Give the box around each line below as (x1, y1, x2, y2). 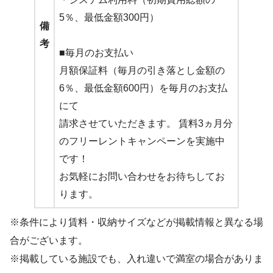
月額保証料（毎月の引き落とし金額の (59, 65, 225, 76)
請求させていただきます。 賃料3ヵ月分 (59, 118, 233, 129)
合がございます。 (10, 235, 88, 246)
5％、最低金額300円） (59, 12, 159, 23)
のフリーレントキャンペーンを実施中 (59, 135, 225, 146)
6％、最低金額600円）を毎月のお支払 (59, 82, 227, 93)
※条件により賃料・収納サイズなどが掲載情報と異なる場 (10, 216, 263, 227)
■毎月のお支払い (59, 47, 133, 58)
